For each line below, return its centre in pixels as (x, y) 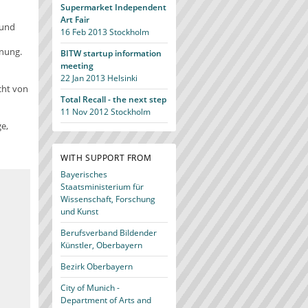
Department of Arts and (106, 300)
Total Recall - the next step (113, 99)
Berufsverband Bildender (109, 233)
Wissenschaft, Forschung (108, 199)
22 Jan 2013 (83, 78)
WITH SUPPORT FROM (106, 158)
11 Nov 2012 (85, 112)
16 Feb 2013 (84, 32)
